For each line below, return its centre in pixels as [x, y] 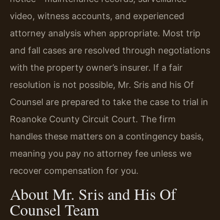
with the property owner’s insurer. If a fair [96, 67]
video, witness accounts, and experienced [97, 16]
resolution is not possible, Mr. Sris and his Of [102, 84]
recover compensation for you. [74, 170]
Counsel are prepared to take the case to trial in [109, 102]
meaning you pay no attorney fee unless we [101, 153]
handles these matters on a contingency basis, [107, 136]
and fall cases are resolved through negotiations [110, 50]
